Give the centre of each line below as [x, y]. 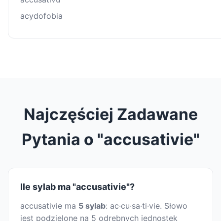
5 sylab [92, 206]
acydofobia [41, 16]
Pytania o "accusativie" [110, 140]
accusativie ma [49, 206]
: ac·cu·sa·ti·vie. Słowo [147, 206]
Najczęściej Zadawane [110, 114]
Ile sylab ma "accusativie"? [77, 187]
